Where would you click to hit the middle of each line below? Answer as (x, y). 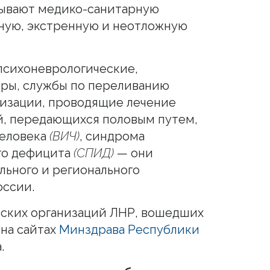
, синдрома (112, 136)
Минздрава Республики (129, 229)
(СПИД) (94, 153)
